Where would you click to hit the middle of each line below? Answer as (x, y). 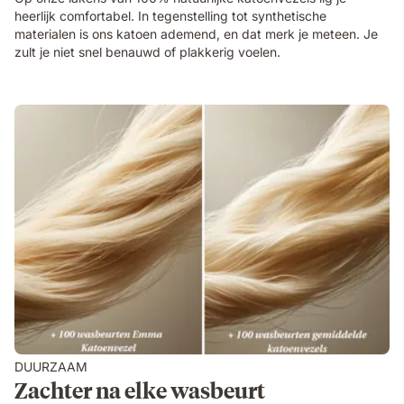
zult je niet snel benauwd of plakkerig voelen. (147, 51)
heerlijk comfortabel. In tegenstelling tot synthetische (170, 15)
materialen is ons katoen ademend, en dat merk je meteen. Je (196, 33)
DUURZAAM (51, 366)
